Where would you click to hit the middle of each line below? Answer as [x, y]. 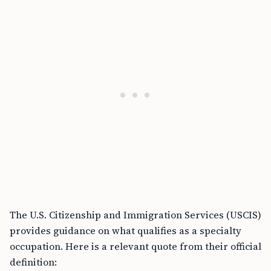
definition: [33, 262]
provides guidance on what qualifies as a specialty [126, 230]
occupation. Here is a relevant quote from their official [135, 246]
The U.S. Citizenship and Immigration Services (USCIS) [135, 215]
